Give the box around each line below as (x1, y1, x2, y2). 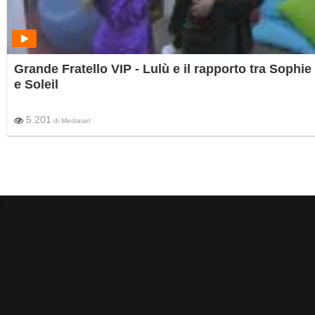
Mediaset (61, 117, 91, 125)
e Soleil (14, 77, 58, 92)
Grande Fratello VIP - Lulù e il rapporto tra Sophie (14, 62, 311, 77)
